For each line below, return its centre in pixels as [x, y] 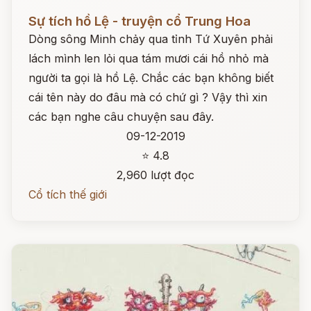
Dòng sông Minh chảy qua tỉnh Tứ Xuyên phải [151, 39]
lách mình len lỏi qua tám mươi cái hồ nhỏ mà [149, 58]
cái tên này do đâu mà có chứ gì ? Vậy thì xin [148, 97]
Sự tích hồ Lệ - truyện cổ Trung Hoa [140, 21]
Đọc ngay [37, 10]
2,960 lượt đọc [155, 175]
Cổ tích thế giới [68, 194]
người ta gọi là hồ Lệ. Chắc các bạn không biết [151, 78]
